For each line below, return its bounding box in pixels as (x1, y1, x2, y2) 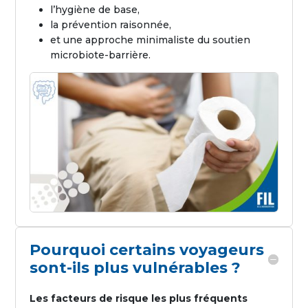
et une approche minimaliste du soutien (50, 33, 251, 46)
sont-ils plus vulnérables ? (30, 258, 241, 277)
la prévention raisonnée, (50, 18, 172, 31)
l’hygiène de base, (50, 3, 140, 16)
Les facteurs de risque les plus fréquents (30, 292, 248, 305)
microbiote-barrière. (50, 48, 151, 61)
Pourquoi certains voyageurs (30, 241, 265, 259)
